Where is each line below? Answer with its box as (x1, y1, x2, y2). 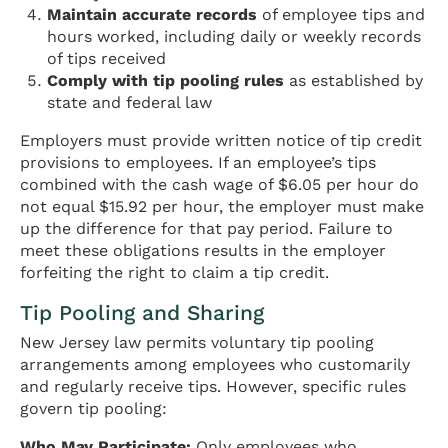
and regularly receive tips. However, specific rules (20, 376, 406, 396)
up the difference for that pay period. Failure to (20, 219, 393, 239)
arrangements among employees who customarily (20, 354, 410, 374)
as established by (284, 71, 424, 91)
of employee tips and (257, 5, 426, 25)
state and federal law (47, 93, 213, 113)
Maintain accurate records (47, 5, 258, 25)
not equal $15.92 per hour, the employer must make (20, 197, 424, 217)
